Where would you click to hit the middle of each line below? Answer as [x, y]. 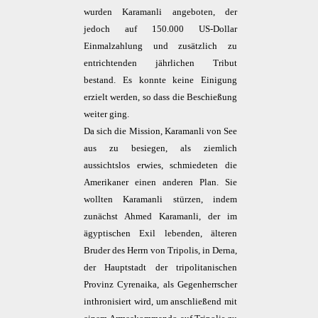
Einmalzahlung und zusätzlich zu [160, 46]
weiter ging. [106, 114]
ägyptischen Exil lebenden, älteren [160, 234]
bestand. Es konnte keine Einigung [160, 80]
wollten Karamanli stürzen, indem [160, 199]
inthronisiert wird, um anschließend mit [160, 302]
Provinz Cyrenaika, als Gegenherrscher [160, 285]
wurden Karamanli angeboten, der [160, 12]
